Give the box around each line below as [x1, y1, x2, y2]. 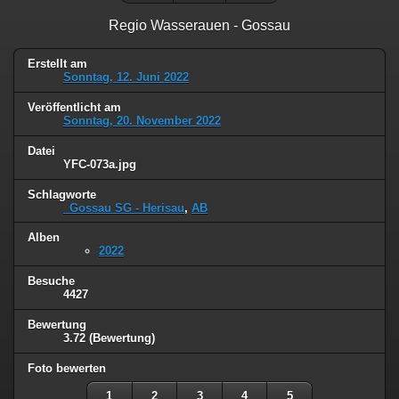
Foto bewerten [28, 362, 106, 376]
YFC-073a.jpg [63, 157, 136, 171]
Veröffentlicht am [28, 100, 121, 114]
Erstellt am [28, 56, 87, 70]
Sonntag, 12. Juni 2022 [63, 69, 189, 84]
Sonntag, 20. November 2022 [63, 113, 221, 127]
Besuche [28, 274, 75, 289]
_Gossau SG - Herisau [63, 200, 184, 215]
